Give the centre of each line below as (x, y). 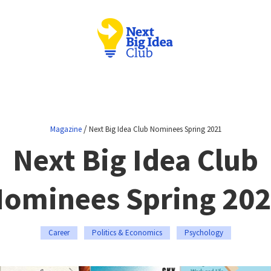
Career (59, 233)
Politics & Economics (127, 233)
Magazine (66, 129)
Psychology (204, 233)
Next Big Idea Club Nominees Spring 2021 (155, 129)
